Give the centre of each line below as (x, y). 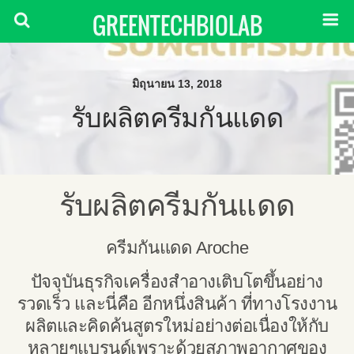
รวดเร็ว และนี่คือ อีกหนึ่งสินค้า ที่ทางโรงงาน (177, 304)
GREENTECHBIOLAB (177, 25)
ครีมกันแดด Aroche (177, 248)
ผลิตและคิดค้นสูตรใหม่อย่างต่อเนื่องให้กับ (177, 326)
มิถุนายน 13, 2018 (177, 84)
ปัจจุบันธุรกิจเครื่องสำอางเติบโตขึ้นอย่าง (177, 282)
